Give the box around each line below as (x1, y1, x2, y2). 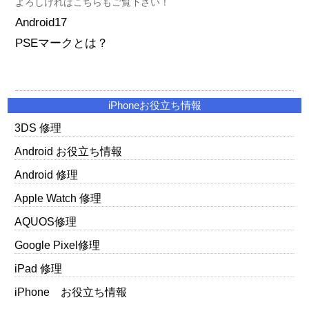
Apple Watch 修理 (14, 192, 102, 205)
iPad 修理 (14, 263, 63, 275)
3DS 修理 (14, 122, 62, 134)
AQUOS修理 (14, 216, 77, 228)
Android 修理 (14, 169, 79, 181)
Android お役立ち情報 (14, 146, 123, 158)
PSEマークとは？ (14, 37, 108, 50)
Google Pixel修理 (14, 239, 101, 252)
